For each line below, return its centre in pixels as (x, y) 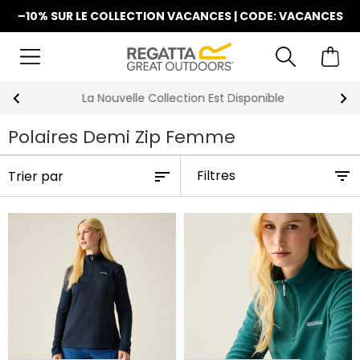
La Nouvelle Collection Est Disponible (180, 98)
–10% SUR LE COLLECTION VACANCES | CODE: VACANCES (180, 16)
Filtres (216, 176)
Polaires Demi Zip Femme (122, 137)
